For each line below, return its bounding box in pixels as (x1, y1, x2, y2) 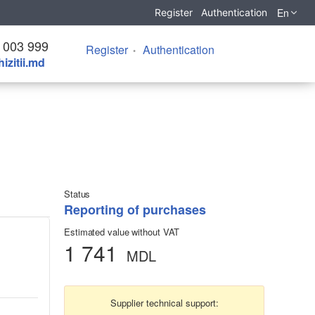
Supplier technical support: (110, 295, 219, 309)
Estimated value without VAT (64, 224, 180, 238)
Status (64, 186, 91, 200)
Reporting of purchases (64, 200, 206, 219)
